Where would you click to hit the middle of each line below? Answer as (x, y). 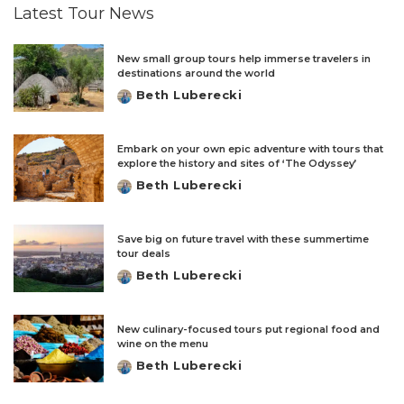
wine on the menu (163, 344)
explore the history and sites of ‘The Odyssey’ (237, 163)
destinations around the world (196, 73)
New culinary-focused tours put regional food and (248, 329)
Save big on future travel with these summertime (243, 239)
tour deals (144, 253)
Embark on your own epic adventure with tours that (250, 149)
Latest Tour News (84, 14)
